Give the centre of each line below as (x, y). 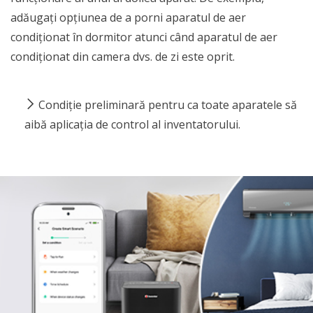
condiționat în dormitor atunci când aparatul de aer (144, 37)
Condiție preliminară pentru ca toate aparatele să (168, 105)
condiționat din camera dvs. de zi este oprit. (123, 57)
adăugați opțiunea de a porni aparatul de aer (128, 17)
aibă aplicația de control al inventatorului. (132, 124)
